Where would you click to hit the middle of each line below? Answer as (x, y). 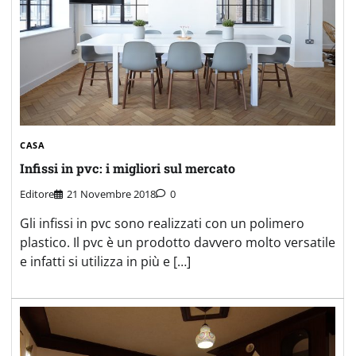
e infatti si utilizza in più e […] (105, 262)
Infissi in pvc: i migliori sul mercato (128, 168)
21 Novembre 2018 (111, 194)
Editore (37, 194)
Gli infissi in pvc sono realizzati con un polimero (162, 224)
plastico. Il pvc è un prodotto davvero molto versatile (178, 243)
